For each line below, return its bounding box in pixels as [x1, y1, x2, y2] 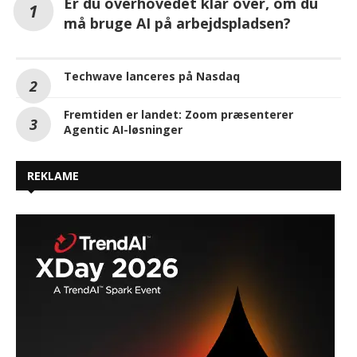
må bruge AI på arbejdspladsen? [64, 13, 291, 33]
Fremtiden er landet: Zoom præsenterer [64, 106, 293, 122]
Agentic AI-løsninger [64, 121, 182, 137]
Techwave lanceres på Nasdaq [64, 68, 240, 84]
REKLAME [27, 167, 79, 183]
